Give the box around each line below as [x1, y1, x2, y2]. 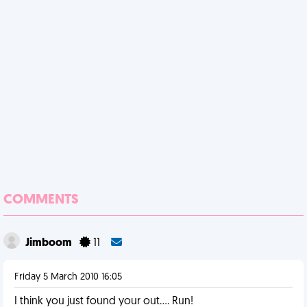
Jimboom [25, 238, 74, 249]
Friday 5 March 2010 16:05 [14, 272, 122, 282]
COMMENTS [3, 193, 79, 207]
